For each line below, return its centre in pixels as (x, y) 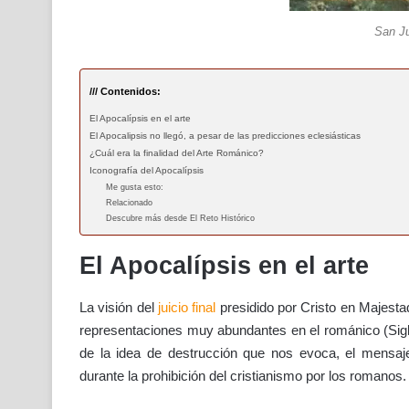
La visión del (117, 307)
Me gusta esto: (135, 188)
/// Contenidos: (125, 92)
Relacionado (129, 203)
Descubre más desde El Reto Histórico (180, 219)
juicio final (185, 307)
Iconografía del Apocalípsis (147, 171)
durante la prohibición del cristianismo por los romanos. (243, 375)
